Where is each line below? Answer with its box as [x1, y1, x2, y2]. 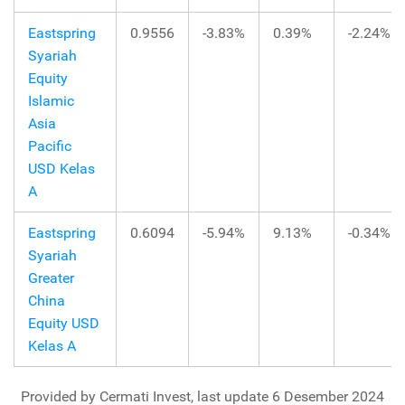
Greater [28, 269, 74, 287]
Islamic [28, 92, 74, 110]
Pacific [28, 137, 71, 155]
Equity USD [28, 315, 99, 333]
